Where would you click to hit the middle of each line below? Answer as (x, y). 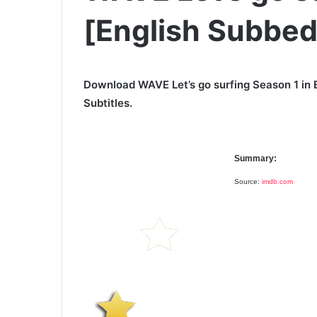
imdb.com (277, 181)
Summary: (255, 158)
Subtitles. (108, 103)
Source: (248, 181)
